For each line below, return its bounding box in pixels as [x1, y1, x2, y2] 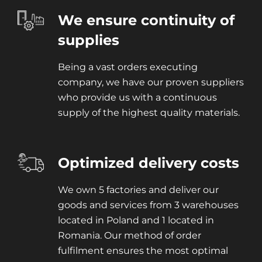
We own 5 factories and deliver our [57, 184, 219, 196]
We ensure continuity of [57, 12, 235, 29]
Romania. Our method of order [57, 230, 201, 242]
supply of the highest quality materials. [57, 107, 240, 119]
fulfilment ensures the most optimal [57, 245, 228, 257]
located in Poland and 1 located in [57, 215, 214, 226]
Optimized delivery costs [57, 154, 239, 172]
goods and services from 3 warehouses [57, 199, 239, 211]
